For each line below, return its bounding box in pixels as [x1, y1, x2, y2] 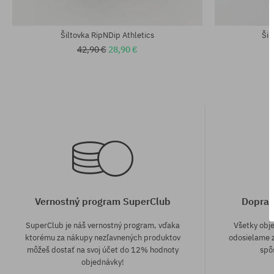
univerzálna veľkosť [18, 13, 93, 24]
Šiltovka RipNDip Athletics [61, 30, 154, 41]
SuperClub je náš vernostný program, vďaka [25, 220, 180, 231]
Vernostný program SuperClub [34, 195, 171, 208]
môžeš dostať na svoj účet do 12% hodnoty [26, 245, 179, 256]
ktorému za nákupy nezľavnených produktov [24, 232, 180, 243]
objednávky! [81, 257, 124, 268]
